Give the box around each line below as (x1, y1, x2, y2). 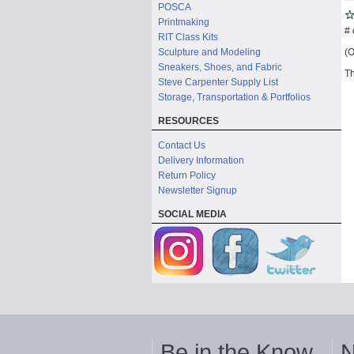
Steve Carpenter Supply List (158, 77, 278, 88)
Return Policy (158, 170, 216, 181)
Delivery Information (158, 155, 244, 166)
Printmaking (158, 17, 209, 28)
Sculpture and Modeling (158, 47, 261, 58)
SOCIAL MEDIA (158, 209, 227, 220)
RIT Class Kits (158, 32, 218, 43)
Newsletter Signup (158, 185, 237, 196)
